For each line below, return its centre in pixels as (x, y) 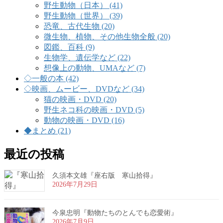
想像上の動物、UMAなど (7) (95, 68)
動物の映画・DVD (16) (84, 120)
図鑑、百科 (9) (69, 47)
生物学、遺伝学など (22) (87, 58)
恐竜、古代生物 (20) (79, 26)
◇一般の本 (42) (51, 79)
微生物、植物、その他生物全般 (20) (107, 37)
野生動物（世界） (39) (83, 16)
